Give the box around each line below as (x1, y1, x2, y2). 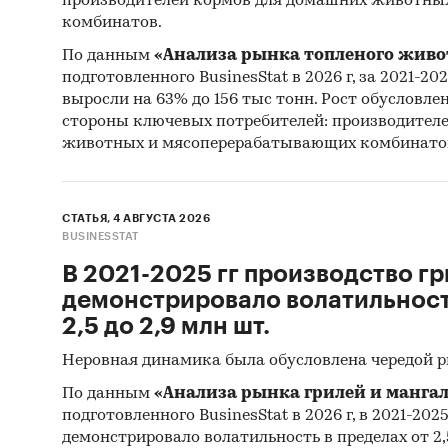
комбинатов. (62, 15, 162, 32)
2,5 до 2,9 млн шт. (62, 314, 270, 339)
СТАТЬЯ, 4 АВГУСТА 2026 (62, 213, 210, 225)
